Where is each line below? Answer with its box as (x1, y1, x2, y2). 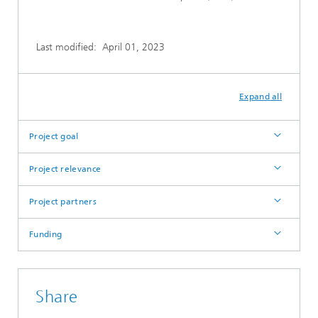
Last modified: (36, 41, 102, 53)
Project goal (29, 131, 79, 141)
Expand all (239, 92, 282, 102)
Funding (29, 229, 62, 239)
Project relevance (29, 164, 102, 174)
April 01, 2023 (102, 41, 165, 53)
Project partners (29, 197, 97, 207)
